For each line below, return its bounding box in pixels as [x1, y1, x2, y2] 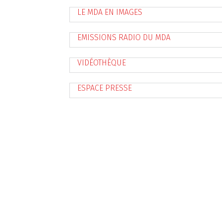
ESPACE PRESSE [77, 83, 132, 93]
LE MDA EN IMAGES [77, 7, 142, 17]
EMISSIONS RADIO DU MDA [77, 32, 170, 42]
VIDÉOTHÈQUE [77, 57, 126, 67]
